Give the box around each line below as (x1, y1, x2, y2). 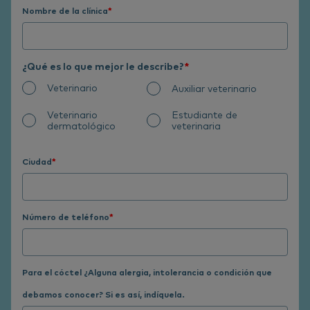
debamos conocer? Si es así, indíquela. (22, 289, 185, 300)
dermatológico (47, 119, 116, 132)
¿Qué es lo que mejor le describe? (22, 60, 184, 73)
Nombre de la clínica (22, 5, 108, 16)
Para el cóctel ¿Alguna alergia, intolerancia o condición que (22, 266, 272, 277)
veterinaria (172, 119, 221, 132)
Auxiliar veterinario (172, 82, 257, 95)
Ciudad (22, 156, 52, 167)
